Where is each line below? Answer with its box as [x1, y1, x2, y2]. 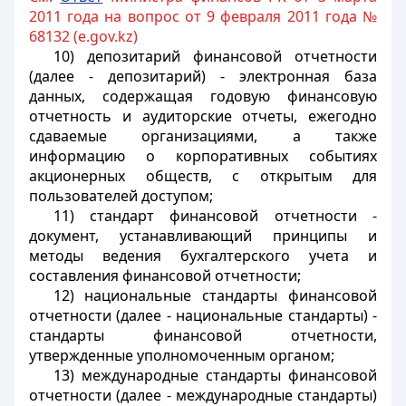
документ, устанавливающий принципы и [29, 226, 377, 246]
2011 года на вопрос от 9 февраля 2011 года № [29, 6, 377, 26]
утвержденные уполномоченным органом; [29, 345, 334, 365]
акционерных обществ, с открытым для [29, 166, 377, 186]
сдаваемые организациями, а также [29, 126, 377, 146]
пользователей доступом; [29, 186, 213, 206]
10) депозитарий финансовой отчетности [53, 46, 377, 66]
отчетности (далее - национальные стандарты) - [29, 305, 377, 325]
